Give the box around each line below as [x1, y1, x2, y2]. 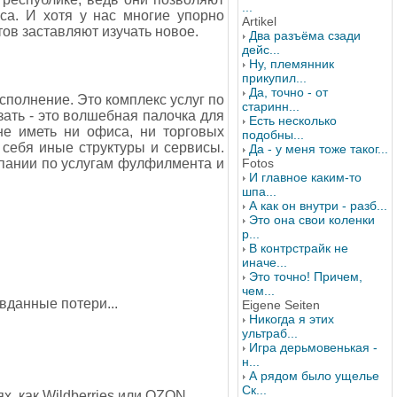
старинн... [242, 99, 300, 113]
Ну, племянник [249, 57, 334, 71]
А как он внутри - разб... [249, 198, 387, 213]
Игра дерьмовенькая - [249, 340, 378, 354]
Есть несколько [249, 113, 337, 128]
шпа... [242, 184, 276, 198]
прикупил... [242, 71, 307, 85]
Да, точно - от [249, 85, 328, 99]
